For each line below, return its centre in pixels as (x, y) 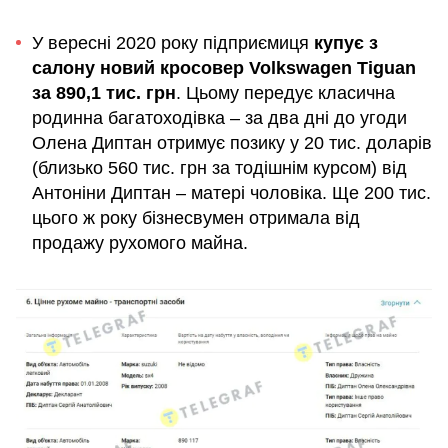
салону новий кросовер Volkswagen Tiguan (224, 67)
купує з (346, 42)
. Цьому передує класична (285, 92)
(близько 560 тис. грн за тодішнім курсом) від (219, 167)
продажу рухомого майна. (140, 242)
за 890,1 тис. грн (104, 92)
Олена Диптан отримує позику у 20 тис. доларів (232, 142)
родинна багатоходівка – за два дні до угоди (219, 117)
